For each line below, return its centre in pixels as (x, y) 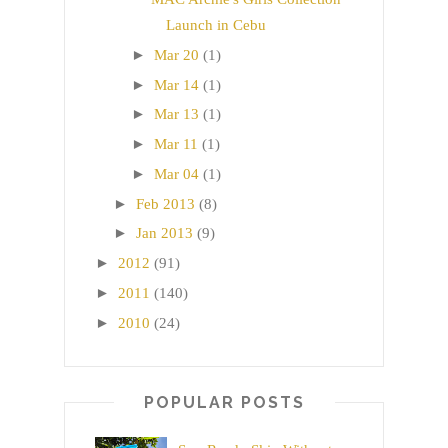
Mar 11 (176, 144)
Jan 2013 (164, 233)
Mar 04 (176, 173)
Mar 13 (176, 114)
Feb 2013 (165, 203)
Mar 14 (176, 84)
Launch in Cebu (215, 25)
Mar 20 (176, 54)
